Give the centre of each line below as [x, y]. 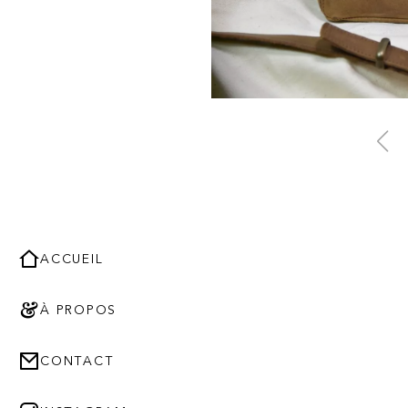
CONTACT [77, 361]
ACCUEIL [72, 259]
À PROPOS [79, 310]
